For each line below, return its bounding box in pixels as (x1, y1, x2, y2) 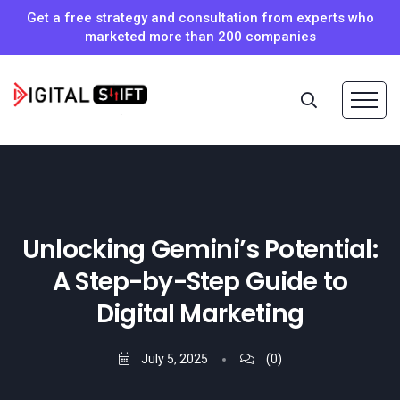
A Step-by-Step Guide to (53, 264, 347, 299)
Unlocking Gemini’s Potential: (22, 232, 378, 267)
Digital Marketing (96, 296, 304, 331)
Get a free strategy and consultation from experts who (26, 10, 374, 26)
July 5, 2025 (137, 352, 208, 366)
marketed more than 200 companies (84, 29, 316, 45)
